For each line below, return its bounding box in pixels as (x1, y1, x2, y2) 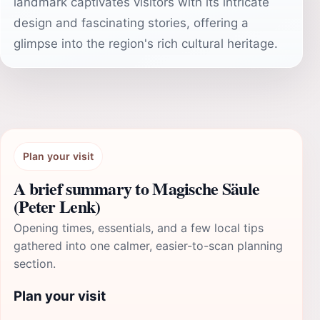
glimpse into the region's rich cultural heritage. (14, 36, 278, 51)
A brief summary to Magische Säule (14, 176, 260, 201)
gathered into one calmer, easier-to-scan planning (14, 239, 283, 253)
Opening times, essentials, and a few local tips (14, 221, 264, 235)
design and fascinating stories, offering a (14, 16, 249, 30)
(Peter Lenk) (14, 194, 101, 219)
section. (14, 256, 56, 271)
